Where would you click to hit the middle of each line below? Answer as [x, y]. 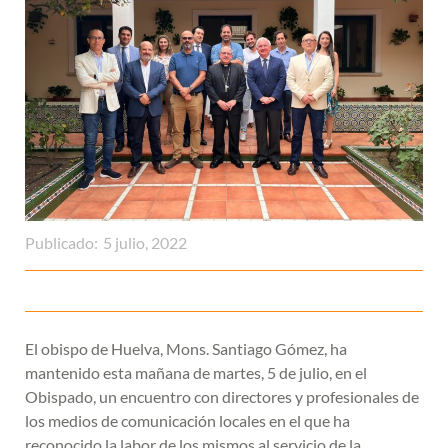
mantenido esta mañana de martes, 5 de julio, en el [196, 372]
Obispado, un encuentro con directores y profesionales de [222, 396]
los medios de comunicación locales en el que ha [187, 420]
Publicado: [61, 242]
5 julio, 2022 [145, 242]
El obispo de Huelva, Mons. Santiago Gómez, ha [186, 348]
